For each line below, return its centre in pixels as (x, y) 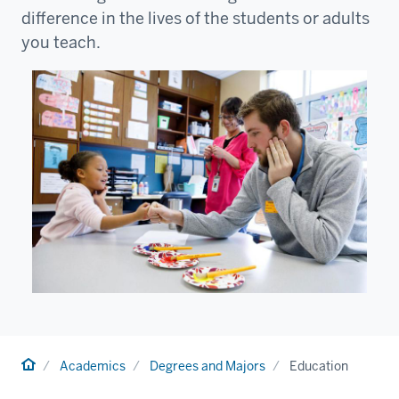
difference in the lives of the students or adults (195, 18)
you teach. (61, 42)
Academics (93, 366)
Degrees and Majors (208, 366)
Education (319, 366)
